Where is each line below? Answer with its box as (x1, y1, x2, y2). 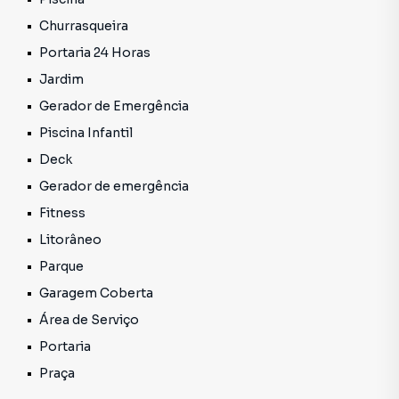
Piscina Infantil (39, 125, 133, 141)
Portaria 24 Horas (39, 45, 151, 61)
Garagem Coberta (39, 285, 153, 301)
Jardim (39, 71, 84, 87)
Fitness (39, 205, 85, 221)
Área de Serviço (39, 312, 139, 328)
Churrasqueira (39, 18, 128, 34)
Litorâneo (39, 232, 102, 248)
